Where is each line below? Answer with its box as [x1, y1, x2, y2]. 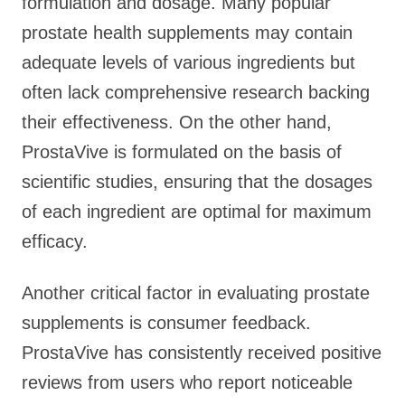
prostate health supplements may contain [22, 23, 353, 42]
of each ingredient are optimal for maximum [22, 202, 372, 221]
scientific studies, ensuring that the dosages [22, 172, 372, 192]
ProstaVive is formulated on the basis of [22, 142, 342, 162]
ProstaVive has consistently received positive [22, 343, 381, 363]
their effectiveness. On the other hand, [22, 112, 332, 132]
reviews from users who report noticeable [22, 372, 353, 392]
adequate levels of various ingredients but [22, 52, 355, 72]
